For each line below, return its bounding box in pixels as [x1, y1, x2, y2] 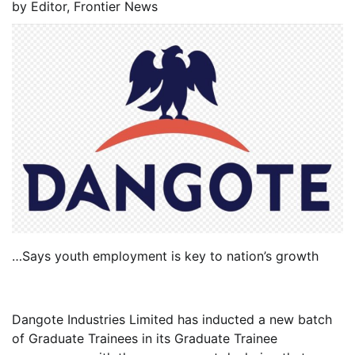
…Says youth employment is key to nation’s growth [12, 248, 319, 265]
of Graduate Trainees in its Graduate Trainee [12, 330, 277, 347]
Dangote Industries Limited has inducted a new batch [12, 311, 332, 328]
